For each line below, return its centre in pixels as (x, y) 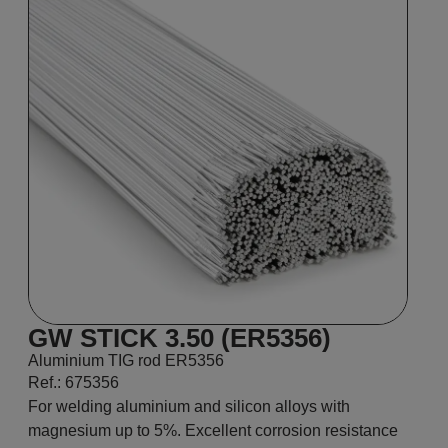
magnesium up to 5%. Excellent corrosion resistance (213, 430)
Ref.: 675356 (73, 382)
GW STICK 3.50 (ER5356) (179, 338)
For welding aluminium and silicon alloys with (189, 406)
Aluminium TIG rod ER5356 (126, 360)
